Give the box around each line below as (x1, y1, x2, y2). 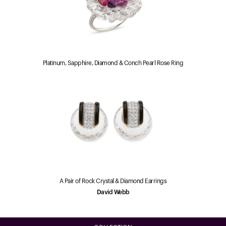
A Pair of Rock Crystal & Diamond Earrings (59, 178, 167, 184)
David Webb (96, 189, 130, 195)
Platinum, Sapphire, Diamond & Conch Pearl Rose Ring (42, 60, 184, 66)
